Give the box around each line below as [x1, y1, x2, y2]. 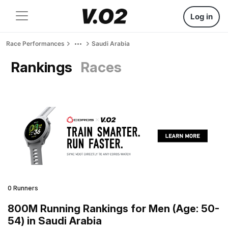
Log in [190, 12, 213, 21]
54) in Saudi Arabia [8, 214, 102, 227]
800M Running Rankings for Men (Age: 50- [8, 202, 219, 215]
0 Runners [8, 184, 38, 192]
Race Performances [6, 40, 65, 47]
